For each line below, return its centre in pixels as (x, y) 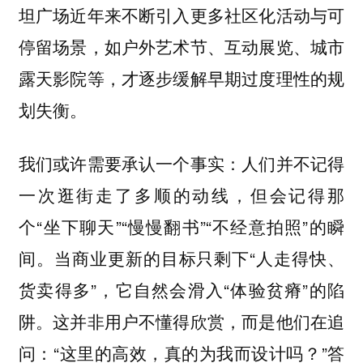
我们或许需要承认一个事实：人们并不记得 (181, 163)
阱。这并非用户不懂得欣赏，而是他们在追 (181, 321)
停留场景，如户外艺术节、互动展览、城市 (181, 46)
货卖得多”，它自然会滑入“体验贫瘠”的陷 (181, 290)
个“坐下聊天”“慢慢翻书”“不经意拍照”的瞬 (181, 226)
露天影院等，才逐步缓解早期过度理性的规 (181, 77)
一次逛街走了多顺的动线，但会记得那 (181, 195)
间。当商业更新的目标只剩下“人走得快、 (181, 258)
